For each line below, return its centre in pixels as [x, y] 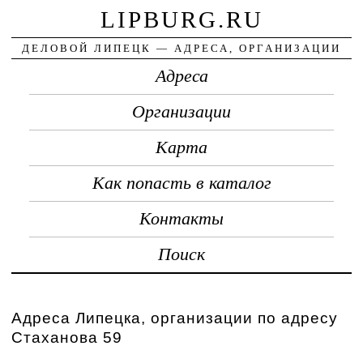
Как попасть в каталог [181, 183]
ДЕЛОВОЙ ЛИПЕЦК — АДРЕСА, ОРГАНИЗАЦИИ [181, 48]
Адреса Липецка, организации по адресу [175, 318]
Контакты [181, 218]
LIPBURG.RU [181, 19]
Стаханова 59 [67, 337]
